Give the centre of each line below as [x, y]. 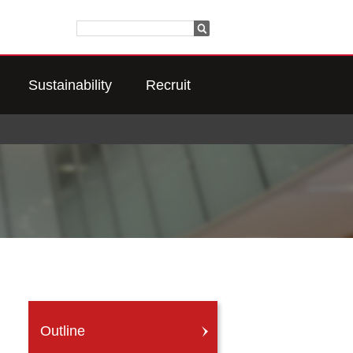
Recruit [168, 85]
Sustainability [70, 85]
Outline [63, 331]
